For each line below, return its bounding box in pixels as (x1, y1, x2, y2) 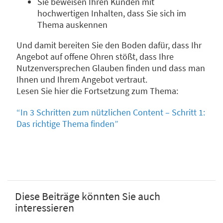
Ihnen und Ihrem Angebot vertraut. (16, 74, 147, 86)
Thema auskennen (37, 19, 108, 31)
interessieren (15, 201, 74, 215)
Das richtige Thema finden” (16, 118, 118, 130)
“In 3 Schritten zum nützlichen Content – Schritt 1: (16, 107, 205, 118)
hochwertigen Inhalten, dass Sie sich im (37, 7, 187, 19)
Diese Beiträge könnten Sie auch (15, 189, 160, 204)
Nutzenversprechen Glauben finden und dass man (16, 62, 205, 74)
